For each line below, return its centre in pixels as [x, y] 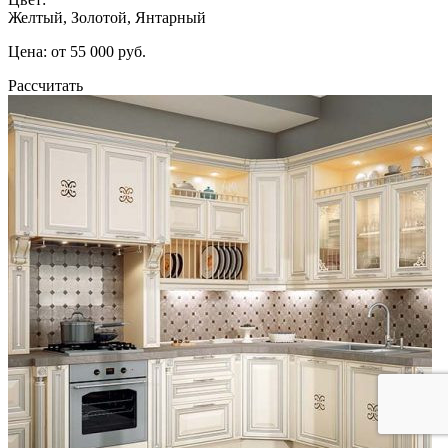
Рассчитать [45, 85]
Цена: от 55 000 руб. [77, 51]
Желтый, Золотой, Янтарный [107, 17]
